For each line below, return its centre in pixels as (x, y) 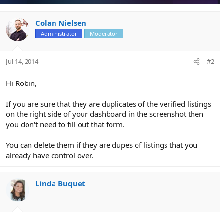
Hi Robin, (21, 83)
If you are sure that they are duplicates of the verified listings (109, 104)
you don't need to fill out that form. (65, 124)
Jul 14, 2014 (22, 62)
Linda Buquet (60, 183)
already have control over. (50, 155)
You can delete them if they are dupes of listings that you (102, 145)
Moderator (104, 33)
